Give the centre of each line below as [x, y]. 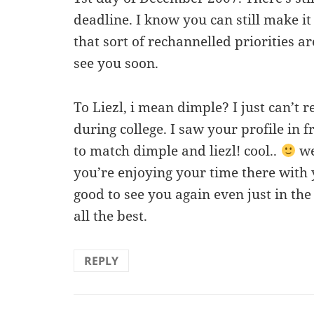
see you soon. [116, 63]
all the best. [111, 216]
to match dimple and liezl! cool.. [177, 150]
